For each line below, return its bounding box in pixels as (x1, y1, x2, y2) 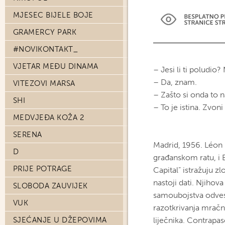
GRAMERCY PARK (13, 28, 77, 37)
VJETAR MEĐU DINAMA (13, 62, 98, 71)
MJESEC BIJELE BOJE (13, 11, 93, 20)
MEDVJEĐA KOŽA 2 (13, 113, 84, 122)
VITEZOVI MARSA (13, 79, 75, 88)
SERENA (13, 130, 42, 139)
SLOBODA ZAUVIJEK (13, 181, 88, 190)
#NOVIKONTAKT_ (13, 45, 78, 54)
